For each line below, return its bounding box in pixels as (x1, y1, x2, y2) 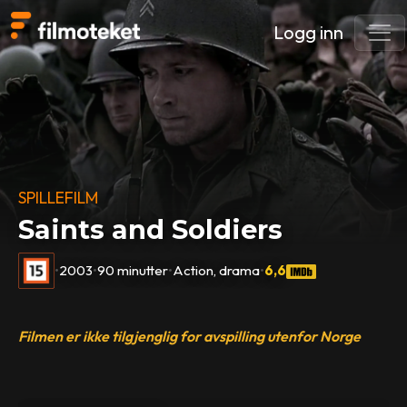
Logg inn (273, 21, 343, 44)
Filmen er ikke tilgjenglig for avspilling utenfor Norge (18, 326, 362, 345)
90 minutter (97, 261, 169, 279)
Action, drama (173, 261, 261, 279)
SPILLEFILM (18, 186, 99, 208)
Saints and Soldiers (18, 213, 283, 246)
